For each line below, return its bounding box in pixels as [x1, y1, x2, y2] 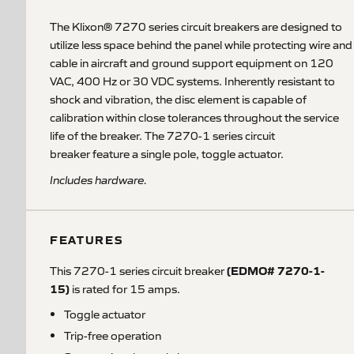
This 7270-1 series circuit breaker [50, 263, 227, 277]
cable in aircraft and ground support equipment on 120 [50, 55, 333, 70]
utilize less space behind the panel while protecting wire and [50, 37, 352, 51]
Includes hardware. [50, 172, 147, 186]
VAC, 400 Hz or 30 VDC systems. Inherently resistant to [50, 73, 335, 88]
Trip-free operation [64, 328, 161, 342]
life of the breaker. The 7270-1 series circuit [50, 128, 275, 142]
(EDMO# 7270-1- [227, 262, 325, 278]
